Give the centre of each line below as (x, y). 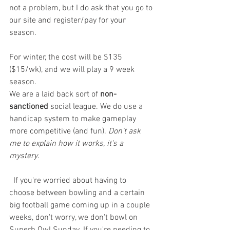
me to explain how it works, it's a (67, 143)
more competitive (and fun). (59, 131)
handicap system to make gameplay (74, 119)
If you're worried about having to (69, 180)
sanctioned (29, 107)
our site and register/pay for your (69, 20)
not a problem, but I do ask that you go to (82, 8)
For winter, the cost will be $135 (67, 57)
